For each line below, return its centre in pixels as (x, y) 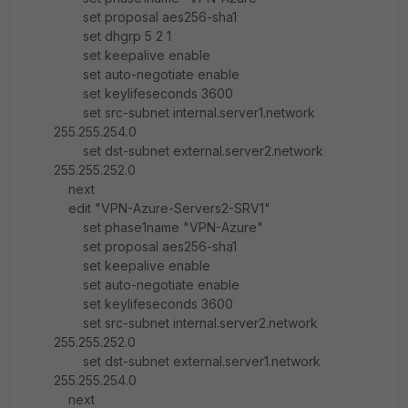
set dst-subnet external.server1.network (187, 361)
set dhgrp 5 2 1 (112, 36)
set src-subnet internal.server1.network (184, 112)
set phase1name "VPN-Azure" (158, 227)
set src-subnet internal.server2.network (186, 323)
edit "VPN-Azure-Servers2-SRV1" (162, 208)
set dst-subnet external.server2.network (189, 151)
